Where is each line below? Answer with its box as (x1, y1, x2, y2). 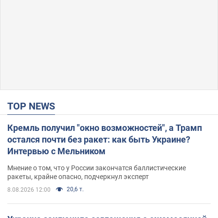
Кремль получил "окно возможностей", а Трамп (7, 122, 202, 133)
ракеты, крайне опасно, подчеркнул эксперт (7, 172, 149, 181)
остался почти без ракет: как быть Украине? (7, 134, 190, 145)
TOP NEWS (13, 100, 55, 112)
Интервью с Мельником (7, 145, 106, 156)
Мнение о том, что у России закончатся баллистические (7, 163, 186, 172)
